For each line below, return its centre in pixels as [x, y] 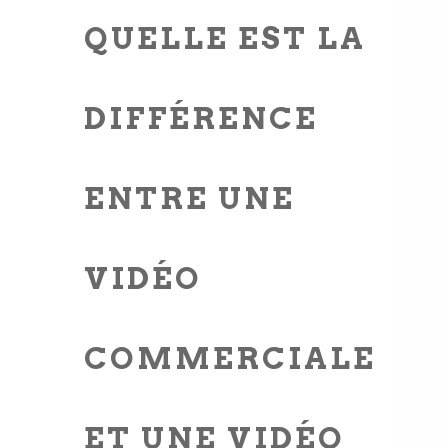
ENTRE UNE [189, 198]
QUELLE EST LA [225, 38]
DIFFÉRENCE [201, 118]
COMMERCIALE [230, 358]
